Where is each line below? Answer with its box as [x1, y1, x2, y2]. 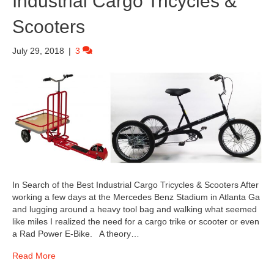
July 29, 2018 [12, 46, 64, 56]
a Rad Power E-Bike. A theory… [12, 228, 139, 239]
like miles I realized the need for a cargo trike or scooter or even [12, 216, 259, 226]
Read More [12, 250, 56, 261]
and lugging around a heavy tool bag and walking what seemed [12, 204, 257, 214]
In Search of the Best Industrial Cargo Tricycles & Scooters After [12, 179, 259, 190]
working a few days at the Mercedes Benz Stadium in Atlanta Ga [12, 191, 260, 202]
